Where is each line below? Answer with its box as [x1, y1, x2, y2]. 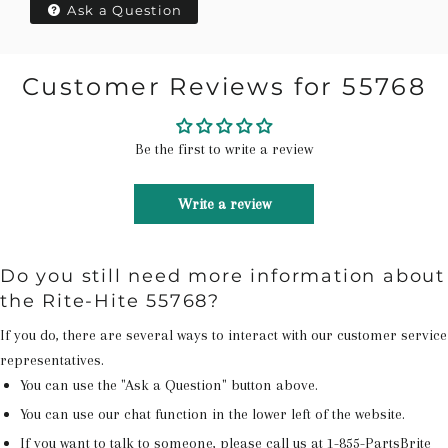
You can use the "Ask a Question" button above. [20, 376, 318, 394]
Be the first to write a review [135, 140, 313, 158]
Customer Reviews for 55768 [21, 72, 427, 101]
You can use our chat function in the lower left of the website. [20, 405, 405, 423]
